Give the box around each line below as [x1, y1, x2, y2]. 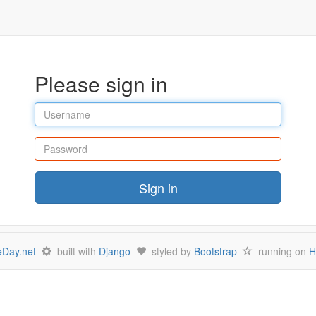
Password [34, 136, 81, 150]
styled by [146, 244, 194, 258]
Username [34, 102, 82, 116]
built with [51, 244, 99, 258]
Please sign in [35, 68, 168, 99]
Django [99, 244, 130, 258]
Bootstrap [194, 244, 237, 258]
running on [253, 244, 309, 258]
